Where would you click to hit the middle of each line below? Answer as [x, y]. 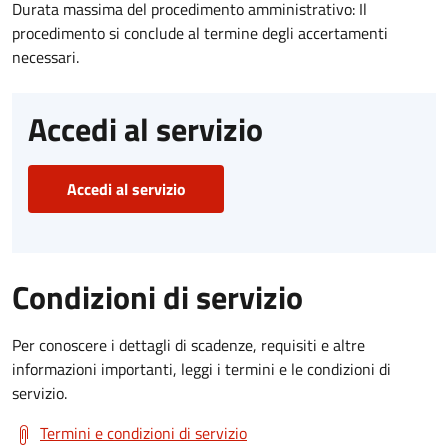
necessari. [45, 56]
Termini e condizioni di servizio [143, 432]
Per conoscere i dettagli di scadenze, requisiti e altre [188, 344]
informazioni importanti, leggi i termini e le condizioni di [201, 368]
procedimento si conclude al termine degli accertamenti [200, 32]
